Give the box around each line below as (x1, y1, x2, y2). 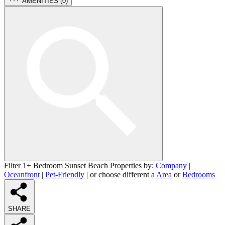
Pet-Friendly (45, 170, 84, 179)
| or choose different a (84, 170, 156, 179)
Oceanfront (4, 170, 40, 179)
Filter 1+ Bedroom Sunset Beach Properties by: (4, 161, 156, 170)
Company (156, 161, 187, 170)
